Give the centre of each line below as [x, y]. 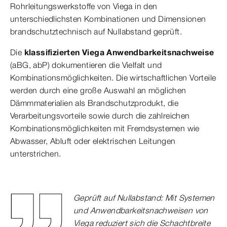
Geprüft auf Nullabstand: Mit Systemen [144, 198]
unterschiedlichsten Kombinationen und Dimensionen [108, 18]
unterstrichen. [36, 153]
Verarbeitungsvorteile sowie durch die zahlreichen [100, 115]
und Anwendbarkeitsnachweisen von [141, 211]
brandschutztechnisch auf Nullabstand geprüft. [96, 31]
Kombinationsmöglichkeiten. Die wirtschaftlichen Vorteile [113, 77]
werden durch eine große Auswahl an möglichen [98, 90]
